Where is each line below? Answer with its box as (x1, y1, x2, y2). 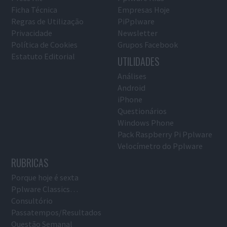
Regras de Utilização (11, 16, 84, 27)
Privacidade (11, 28, 52, 39)
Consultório (11, 196, 53, 206)
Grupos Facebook (118, 40, 178, 50)
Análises (118, 71, 147, 82)
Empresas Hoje (118, 5, 170, 15)
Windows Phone (118, 118, 174, 128)
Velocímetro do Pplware (118, 141, 203, 152)
